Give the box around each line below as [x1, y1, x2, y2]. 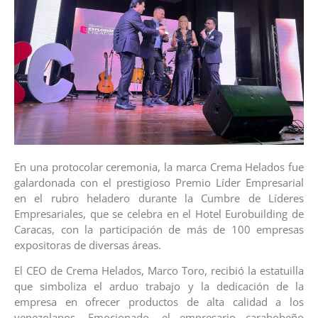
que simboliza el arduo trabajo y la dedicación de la [14, 279, 304, 294]
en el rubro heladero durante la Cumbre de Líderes [14, 190, 304, 205]
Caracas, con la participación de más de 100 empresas [14, 221, 304, 236]
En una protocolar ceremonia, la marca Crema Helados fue [14, 159, 304, 174]
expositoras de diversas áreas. [14, 237, 161, 252]
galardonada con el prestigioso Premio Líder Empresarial [14, 175, 304, 190]
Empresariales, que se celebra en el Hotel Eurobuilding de [14, 206, 304, 221]
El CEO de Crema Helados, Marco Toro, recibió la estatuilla [14, 263, 304, 278]
